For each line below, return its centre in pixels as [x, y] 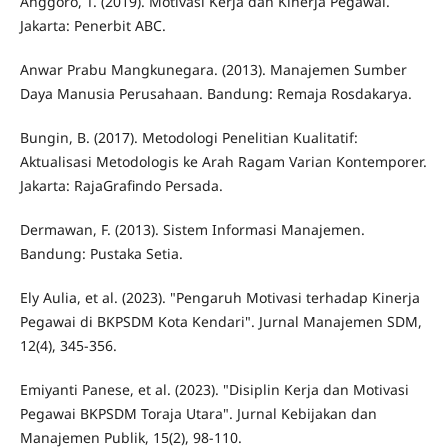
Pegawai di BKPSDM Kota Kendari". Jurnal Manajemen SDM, [220, 321]
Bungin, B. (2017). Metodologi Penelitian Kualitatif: [188, 137]
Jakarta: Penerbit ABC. [92, 25]
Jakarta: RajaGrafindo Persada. [121, 185]
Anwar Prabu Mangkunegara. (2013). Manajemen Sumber [213, 69]
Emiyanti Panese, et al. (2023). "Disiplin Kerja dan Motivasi [214, 389]
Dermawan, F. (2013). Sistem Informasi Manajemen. [192, 229]
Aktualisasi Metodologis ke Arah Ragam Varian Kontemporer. [223, 161]
